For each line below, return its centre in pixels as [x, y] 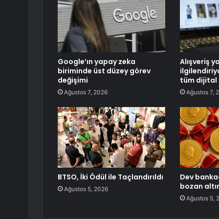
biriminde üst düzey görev [104, 71]
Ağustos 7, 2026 [86, 92]
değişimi [73, 80]
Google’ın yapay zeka [97, 62]
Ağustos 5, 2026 [86, 189]
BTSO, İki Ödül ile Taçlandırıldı [110, 177]
